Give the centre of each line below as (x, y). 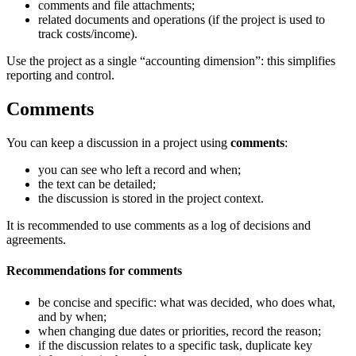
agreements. (36, 239)
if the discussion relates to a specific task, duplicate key (175, 345)
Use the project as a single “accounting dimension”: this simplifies (171, 61)
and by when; (72, 316)
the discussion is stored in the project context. (151, 198)
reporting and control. (60, 75)
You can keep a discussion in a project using (118, 142)
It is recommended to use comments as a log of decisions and (159, 225)
